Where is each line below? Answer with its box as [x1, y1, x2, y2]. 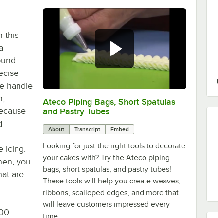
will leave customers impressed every [42, 200, 170, 209]
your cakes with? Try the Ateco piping [42, 153, 170, 162]
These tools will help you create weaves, [42, 176, 181, 185]
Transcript [74, 126, 100, 133]
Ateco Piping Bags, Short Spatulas [42, 96, 175, 107]
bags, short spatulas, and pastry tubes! [42, 164, 171, 174]
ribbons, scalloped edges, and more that [42, 188, 179, 197]
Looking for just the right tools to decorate [42, 141, 185, 150]
